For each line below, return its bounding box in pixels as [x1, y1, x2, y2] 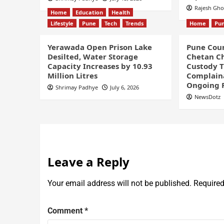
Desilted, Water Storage [47, 51, 138, 61]
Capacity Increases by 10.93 [47, 60, 152, 71]
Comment [47, 205, 84, 215]
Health [111, 8, 130, 16]
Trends [125, 19, 143, 27]
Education [75, 8, 103, 16]
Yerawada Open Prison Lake [47, 41, 152, 52]
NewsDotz [194, 92, 221, 100]
